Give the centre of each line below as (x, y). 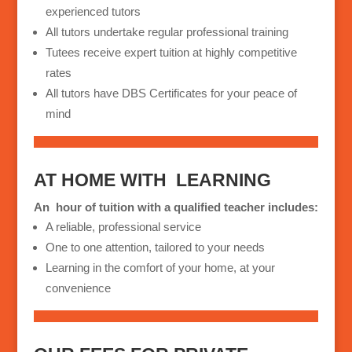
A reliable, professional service (123, 227)
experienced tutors (93, 12)
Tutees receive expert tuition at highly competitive (171, 53)
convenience (78, 288)
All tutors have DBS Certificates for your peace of (171, 93)
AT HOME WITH (100, 180)
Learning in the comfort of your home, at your (160, 268)
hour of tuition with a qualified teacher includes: (187, 207)
